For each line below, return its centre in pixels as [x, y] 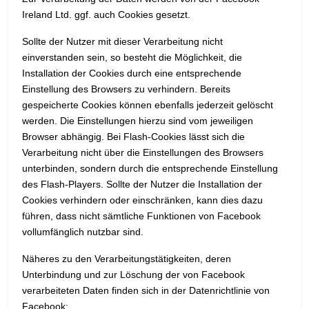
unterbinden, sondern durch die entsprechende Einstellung [150, 169]
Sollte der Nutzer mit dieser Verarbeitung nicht [122, 42]
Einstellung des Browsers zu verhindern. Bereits [126, 89]
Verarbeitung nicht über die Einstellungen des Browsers [143, 153]
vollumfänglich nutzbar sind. [83, 232]
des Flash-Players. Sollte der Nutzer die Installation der [142, 185]
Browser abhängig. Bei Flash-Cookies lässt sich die [133, 137]
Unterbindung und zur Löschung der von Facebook [133, 275]
